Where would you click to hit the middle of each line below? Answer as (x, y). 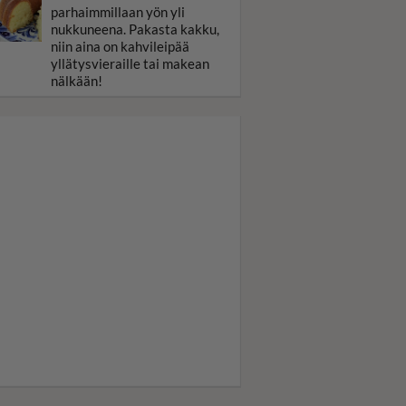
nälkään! (77, 81)
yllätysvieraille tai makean (130, 63)
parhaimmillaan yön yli (118, 12)
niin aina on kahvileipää (120, 46)
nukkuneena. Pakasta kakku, (135, 29)
